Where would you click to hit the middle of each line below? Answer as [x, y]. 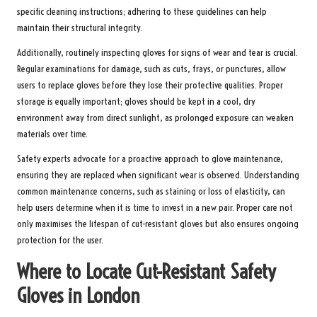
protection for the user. [60, 240]
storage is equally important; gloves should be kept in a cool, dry [136, 101]
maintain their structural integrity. [80, 28]
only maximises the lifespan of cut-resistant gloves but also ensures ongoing [158, 224]
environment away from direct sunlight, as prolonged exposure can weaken [155, 117]
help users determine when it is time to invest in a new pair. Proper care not [155, 207]
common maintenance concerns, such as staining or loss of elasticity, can [151, 191]
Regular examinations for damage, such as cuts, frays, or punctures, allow [151, 69]
